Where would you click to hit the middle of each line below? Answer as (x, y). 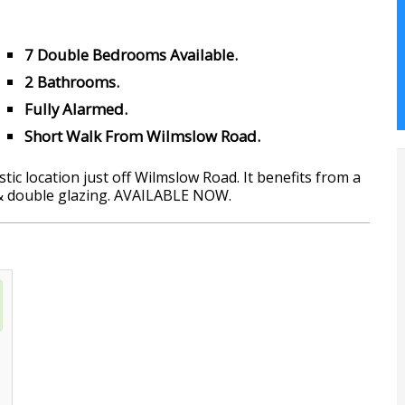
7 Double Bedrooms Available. (131, 55)
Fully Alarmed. (75, 109)
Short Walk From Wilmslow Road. (142, 137)
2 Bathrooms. (71, 82)
